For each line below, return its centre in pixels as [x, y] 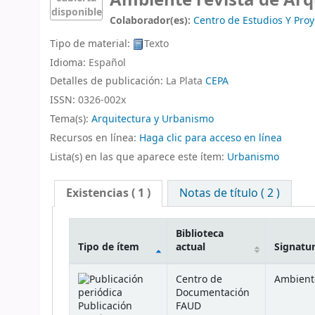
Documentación [212, 292]
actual [190, 247]
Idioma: [69, 63]
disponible [76, 12]
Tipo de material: [91, 44]
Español [107, 63]
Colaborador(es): [152, 21]
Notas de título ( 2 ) [229, 193]
